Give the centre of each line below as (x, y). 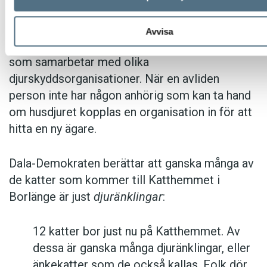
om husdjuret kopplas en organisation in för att (131, 112)
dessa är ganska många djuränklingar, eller (142, 248)
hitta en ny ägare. (53, 128)
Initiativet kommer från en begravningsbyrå (121, 45)
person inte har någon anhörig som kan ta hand (130, 95)
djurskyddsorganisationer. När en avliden (114, 78)
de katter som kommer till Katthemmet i (114, 180)
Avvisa (159, 31)
